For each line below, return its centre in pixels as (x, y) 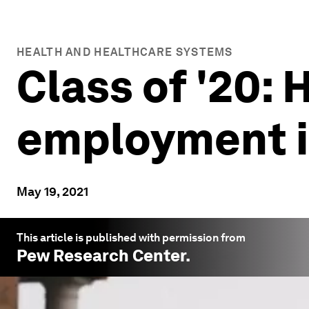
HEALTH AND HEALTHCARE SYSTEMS (125, 52)
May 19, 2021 (52, 191)
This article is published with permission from (131, 238)
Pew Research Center (101, 256)
